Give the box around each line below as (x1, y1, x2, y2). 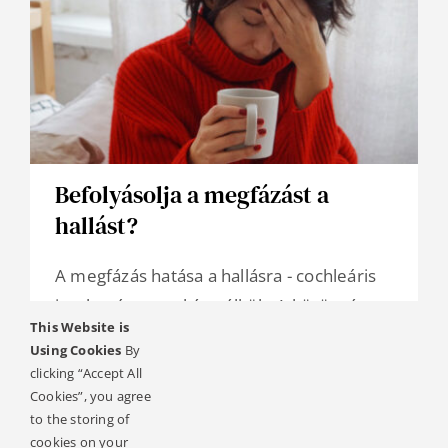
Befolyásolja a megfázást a (55, 178, 329, 212)
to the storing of (30, 410, 130, 428)
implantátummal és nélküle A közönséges (55, 294, 386, 318)
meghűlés (55, 324, 134, 348)
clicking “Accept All (30, 364, 142, 382)
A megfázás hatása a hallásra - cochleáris (55, 264, 377, 288)
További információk (55, 379, 201, 400)
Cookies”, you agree (30, 387, 151, 405)
